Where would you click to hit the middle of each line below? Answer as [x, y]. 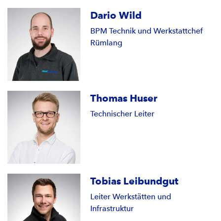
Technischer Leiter [123, 114]
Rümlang [107, 43]
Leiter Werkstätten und [131, 197]
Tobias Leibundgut [134, 181]
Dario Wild [116, 16]
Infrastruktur [112, 209]
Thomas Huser [124, 98]
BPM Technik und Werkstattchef [147, 31]
